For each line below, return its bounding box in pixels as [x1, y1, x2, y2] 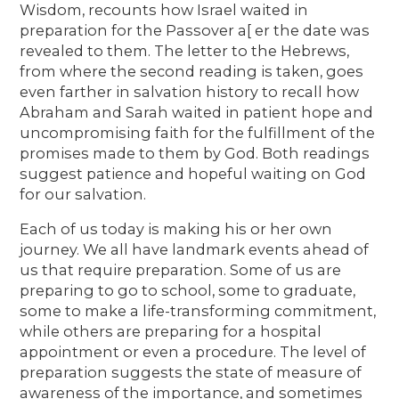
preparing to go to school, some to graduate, [20, 281, 356, 299]
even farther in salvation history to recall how [20, 82, 360, 101]
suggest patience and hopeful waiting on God [20, 164, 367, 183]
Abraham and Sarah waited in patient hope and [20, 102, 374, 121]
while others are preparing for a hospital [20, 322, 322, 340]
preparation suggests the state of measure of [20, 362, 362, 381]
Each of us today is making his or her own [20, 219, 333, 238]
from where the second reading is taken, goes [20, 61, 364, 80]
